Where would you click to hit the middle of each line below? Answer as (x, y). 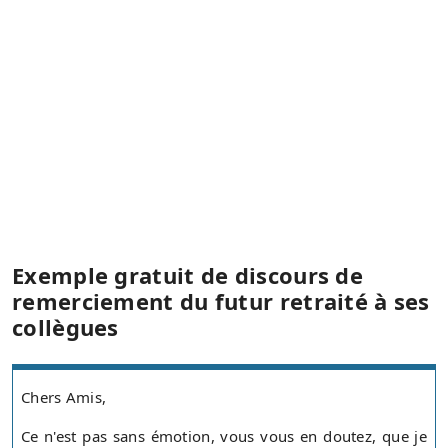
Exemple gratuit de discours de (187, 275)
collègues (65, 327)
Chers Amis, (64, 397)
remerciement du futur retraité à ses (221, 301)
